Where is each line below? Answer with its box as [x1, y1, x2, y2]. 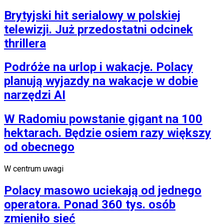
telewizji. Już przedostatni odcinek [4, 22, 193, 36]
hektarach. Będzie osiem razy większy [4, 126, 211, 140]
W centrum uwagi [4, 164, 63, 174]
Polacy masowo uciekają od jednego [4, 183, 201, 198]
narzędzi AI [4, 88, 65, 102]
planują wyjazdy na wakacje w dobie [4, 74, 198, 88]
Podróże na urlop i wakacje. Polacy [4, 60, 193, 74]
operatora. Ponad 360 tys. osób [4, 197, 175, 212]
